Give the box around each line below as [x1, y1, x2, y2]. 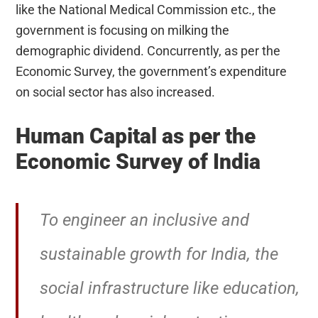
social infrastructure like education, [40, 278, 300, 299]
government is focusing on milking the [16, 23, 230, 38]
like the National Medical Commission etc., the [16, 2, 277, 18]
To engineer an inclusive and [40, 210, 250, 231]
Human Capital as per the [16, 124, 256, 149]
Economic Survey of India [16, 149, 261, 175]
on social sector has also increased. [16, 84, 216, 100]
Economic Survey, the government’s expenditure [16, 64, 287, 79]
